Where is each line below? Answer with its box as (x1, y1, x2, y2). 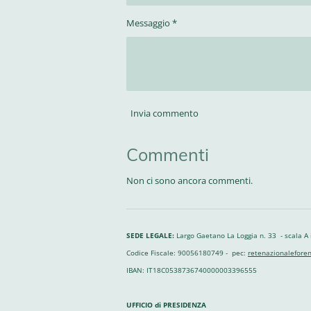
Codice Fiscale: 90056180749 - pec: (126, 248, 248, 258)
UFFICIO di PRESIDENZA (126, 300, 206, 310)
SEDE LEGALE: (126, 230, 174, 240)
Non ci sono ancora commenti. (126, 174, 253, 187)
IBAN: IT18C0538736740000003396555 (126, 265, 257, 275)
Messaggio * (126, 16, 177, 29)
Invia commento (131, 107, 199, 120)
